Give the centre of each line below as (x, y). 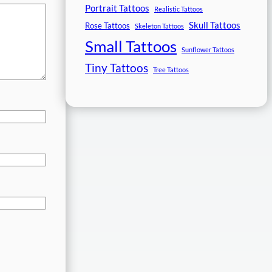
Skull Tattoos (215, 25)
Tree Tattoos (171, 69)
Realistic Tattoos (178, 8)
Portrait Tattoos (117, 8)
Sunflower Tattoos (208, 49)
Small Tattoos (131, 46)
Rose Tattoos (107, 25)
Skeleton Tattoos (159, 25)
